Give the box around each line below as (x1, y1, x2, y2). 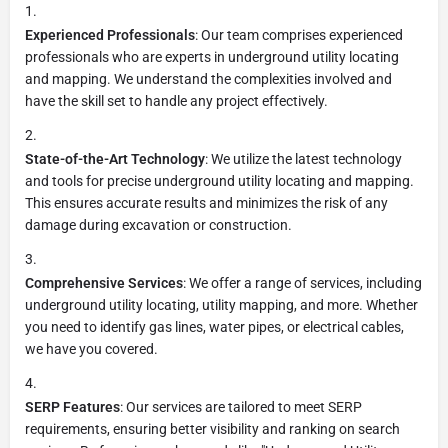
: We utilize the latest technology (205, 150, 402, 167)
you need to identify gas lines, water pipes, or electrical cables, (25, 318, 404, 335)
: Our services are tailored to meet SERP (120, 398, 362, 415)
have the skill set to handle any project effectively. (25, 92, 328, 109)
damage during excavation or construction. (25, 216, 292, 233)
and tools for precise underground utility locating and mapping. (25, 172, 414, 189)
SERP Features (25, 398, 120, 415)
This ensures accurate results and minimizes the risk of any (25, 194, 388, 211)
